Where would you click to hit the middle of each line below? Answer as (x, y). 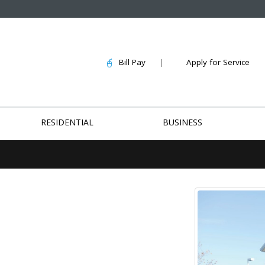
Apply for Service (218, 62)
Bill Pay (129, 62)
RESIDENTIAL (67, 122)
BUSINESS (183, 122)
